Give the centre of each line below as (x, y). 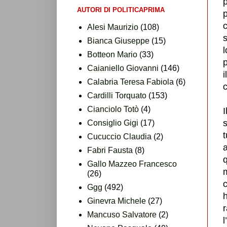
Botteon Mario (112, 54)
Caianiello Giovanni (123, 68)
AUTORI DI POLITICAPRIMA (121, 10)
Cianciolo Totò (113, 109)
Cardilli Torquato (117, 95)
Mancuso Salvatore (122, 214)
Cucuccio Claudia (119, 136)
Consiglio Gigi (113, 123)
